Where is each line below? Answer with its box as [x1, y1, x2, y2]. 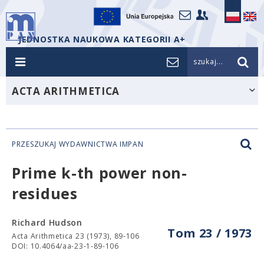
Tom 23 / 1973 [167, 225, 252, 241]
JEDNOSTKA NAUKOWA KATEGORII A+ [18, 34, 186, 45]
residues [12, 183, 78, 203]
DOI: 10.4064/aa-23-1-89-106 [12, 241, 119, 251]
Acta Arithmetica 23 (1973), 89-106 [12, 231, 140, 241]
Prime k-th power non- [12, 163, 187, 183]
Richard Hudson [12, 217, 82, 228]
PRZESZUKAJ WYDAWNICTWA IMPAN [12, 139, 144, 149]
